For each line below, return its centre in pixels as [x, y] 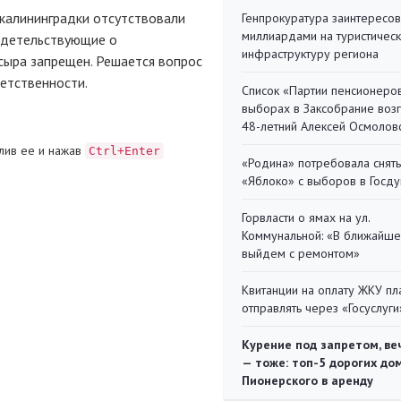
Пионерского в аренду [307, 380]
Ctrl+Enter [124, 151]
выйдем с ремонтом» [301, 253]
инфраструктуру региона [310, 54]
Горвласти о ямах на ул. [306, 218]
